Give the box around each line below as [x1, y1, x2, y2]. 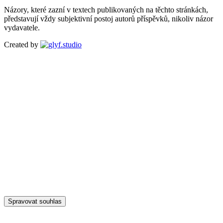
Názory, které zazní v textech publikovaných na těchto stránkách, [4, 5, 208, 14]
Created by [4, 40, 38, 49]
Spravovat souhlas [8, 197, 62, 205]
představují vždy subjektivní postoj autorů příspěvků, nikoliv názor [4, 14, 213, 23]
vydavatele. [4, 23, 40, 32]
